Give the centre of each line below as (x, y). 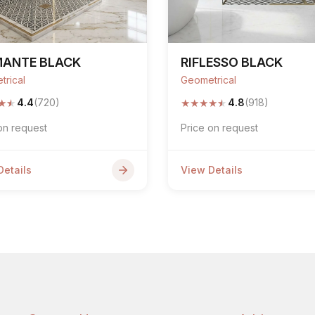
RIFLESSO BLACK (232, 62)
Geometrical (208, 80)
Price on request (219, 128)
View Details (212, 170)
